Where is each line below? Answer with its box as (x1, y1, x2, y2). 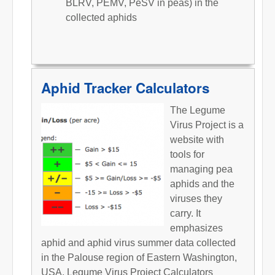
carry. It (170, 207, 201, 219)
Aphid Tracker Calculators (41, 77, 209, 98)
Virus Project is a (170, 119, 244, 130)
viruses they (170, 193, 222, 204)
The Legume (170, 104, 225, 115)
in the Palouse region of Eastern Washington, (41, 252, 237, 263)
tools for (170, 149, 204, 160)
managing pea (170, 163, 233, 174)
